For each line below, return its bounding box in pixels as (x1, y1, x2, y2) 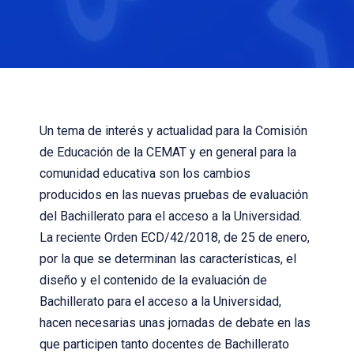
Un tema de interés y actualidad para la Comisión (40, 123, 307, 138)
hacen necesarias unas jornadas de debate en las (40, 315, 311, 330)
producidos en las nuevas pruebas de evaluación (40, 187, 308, 202)
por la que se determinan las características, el (40, 251, 296, 266)
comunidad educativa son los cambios (40, 166, 250, 181)
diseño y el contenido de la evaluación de (40, 273, 267, 288)
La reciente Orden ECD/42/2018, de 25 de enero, (40, 230, 310, 245)
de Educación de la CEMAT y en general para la (40, 145, 296, 160)
